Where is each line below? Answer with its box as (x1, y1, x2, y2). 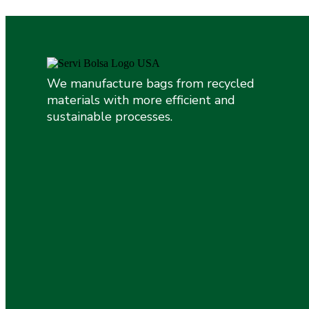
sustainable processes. (47, 108, 172, 125)
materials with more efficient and (47, 92, 235, 108)
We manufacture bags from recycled (47, 75, 255, 92)
